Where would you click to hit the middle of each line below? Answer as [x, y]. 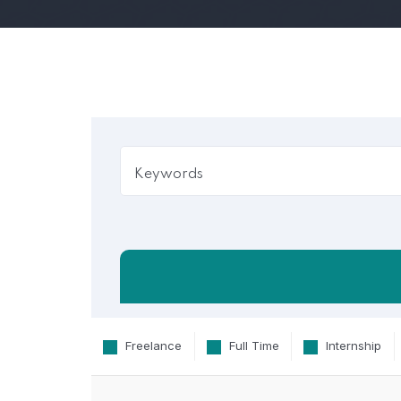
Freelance [152, 346]
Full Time [252, 346]
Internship [352, 346]
